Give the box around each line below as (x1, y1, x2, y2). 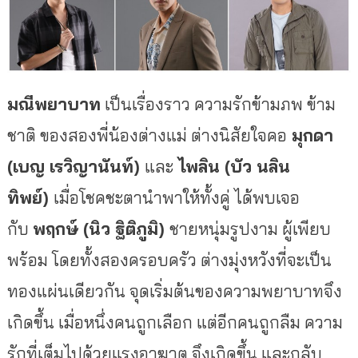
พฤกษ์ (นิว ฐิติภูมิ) (32, 217, 169, 239)
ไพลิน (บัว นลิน (173, 155, 290, 177)
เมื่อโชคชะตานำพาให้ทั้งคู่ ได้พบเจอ (53, 186, 300, 208)
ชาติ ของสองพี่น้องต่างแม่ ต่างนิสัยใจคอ (6, 124, 287, 145)
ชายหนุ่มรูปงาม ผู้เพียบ (169, 217, 331, 239)
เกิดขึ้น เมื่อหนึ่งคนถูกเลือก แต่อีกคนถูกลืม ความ (6, 311, 343, 332)
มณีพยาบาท (6, 93, 101, 114)
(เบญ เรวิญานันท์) (6, 155, 145, 177)
